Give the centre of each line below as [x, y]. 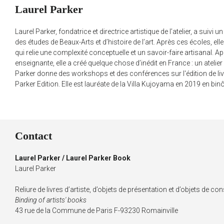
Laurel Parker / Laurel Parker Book [73, 158]
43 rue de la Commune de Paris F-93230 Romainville [96, 210]
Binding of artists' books [51, 200]
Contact [33, 136]
